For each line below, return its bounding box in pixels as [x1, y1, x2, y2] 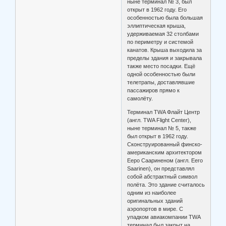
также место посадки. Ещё [127, 63, 196, 70]
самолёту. [127, 95, 153, 102]
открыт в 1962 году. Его [127, 7, 187, 13]
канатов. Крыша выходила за [127, 47, 202, 53]
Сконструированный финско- [127, 141, 203, 148]
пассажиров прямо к [127, 87, 180, 94]
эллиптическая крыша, [127, 23, 186, 29]
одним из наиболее [127, 190, 177, 196]
